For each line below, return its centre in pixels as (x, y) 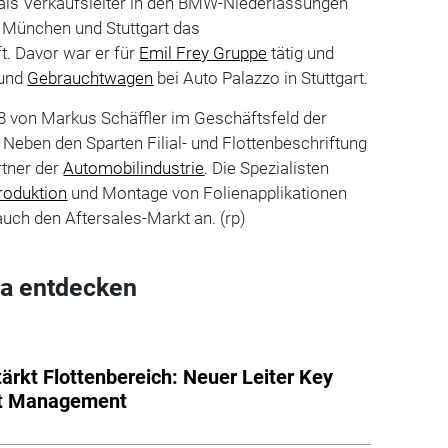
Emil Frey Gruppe (203, 52)
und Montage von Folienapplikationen (207, 192)
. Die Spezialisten (267, 167)
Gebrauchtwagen (90, 77)
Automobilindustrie (134, 167)
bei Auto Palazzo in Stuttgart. (261, 77)
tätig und (301, 52)
